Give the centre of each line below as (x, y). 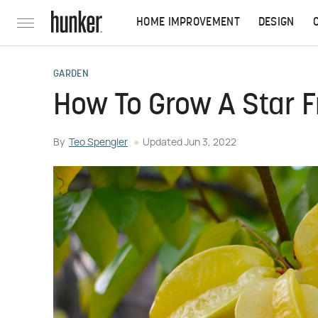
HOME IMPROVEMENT (188, 23)
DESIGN (276, 23)
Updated (164, 143)
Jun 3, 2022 (210, 143)
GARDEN (71, 74)
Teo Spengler (98, 143)
